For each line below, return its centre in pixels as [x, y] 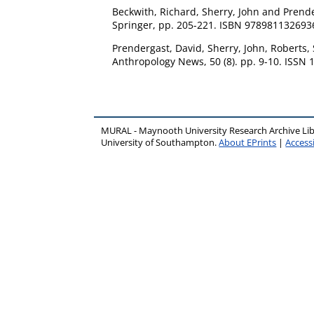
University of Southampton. [160, 143]
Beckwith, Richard [154, 12]
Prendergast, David [157, 48]
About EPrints [248, 143]
